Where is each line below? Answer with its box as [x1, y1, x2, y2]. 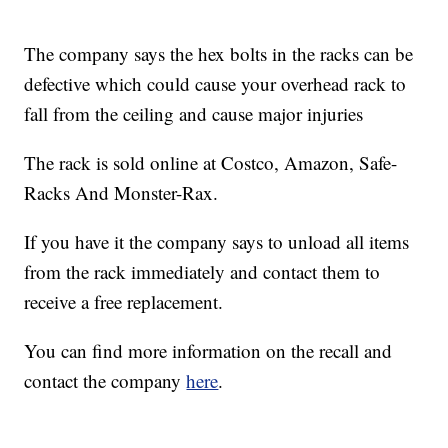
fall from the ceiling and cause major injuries [24, 101, 364, 127]
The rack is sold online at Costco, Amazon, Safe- [24, 150, 398, 176]
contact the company [24, 368, 187, 394]
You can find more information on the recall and [24, 338, 393, 364]
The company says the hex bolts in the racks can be [24, 41, 414, 67]
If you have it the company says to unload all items [24, 229, 410, 255]
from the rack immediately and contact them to [24, 259, 381, 285]
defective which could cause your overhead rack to [24, 71, 407, 97]
